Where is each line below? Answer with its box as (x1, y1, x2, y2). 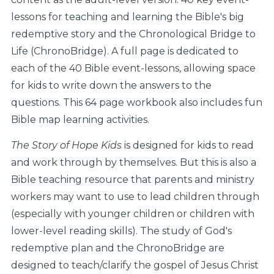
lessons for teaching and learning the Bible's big (10, 11, 244, 23)
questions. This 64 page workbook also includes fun (10, 97, 262, 108)
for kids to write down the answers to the (10, 80, 212, 91)
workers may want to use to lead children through (10, 191, 259, 202)
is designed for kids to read (121, 139, 254, 151)
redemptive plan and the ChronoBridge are (10, 242, 224, 254)
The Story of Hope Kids (10, 139, 122, 151)
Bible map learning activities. (10, 114, 149, 125)
